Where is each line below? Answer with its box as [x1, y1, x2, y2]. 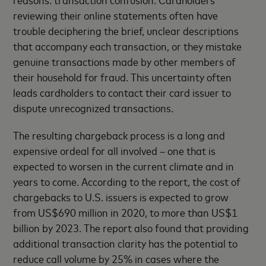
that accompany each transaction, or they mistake [13, 38, 242, 53]
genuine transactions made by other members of [13, 53, 236, 68]
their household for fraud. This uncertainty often [13, 69, 232, 84]
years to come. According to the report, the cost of [13, 173, 241, 188]
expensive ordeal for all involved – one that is [13, 142, 216, 157]
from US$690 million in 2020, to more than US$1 [13, 204, 238, 219]
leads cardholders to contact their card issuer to [13, 84, 232, 99]
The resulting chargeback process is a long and [13, 127, 226, 142]
